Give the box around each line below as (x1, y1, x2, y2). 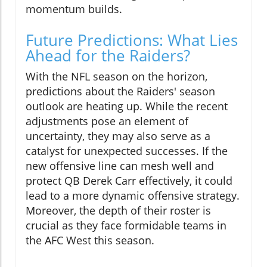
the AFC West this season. (26, 233, 154, 248)
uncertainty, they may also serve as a (26, 129, 210, 144)
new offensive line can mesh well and (26, 159, 214, 173)
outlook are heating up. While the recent (26, 99, 228, 114)
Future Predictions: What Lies (26, 29, 238, 51)
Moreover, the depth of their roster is (26, 203, 211, 218)
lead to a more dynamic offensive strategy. (26, 188, 240, 203)
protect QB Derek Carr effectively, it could (26, 173, 232, 188)
